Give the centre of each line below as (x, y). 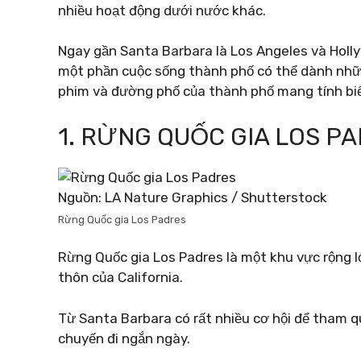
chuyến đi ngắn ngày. (124, 338)
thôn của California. (120, 277)
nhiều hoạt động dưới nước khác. (162, 10)
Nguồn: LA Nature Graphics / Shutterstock (193, 197)
